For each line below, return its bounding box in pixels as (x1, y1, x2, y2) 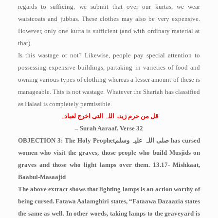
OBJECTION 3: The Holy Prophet (18, 137, 115, 144)
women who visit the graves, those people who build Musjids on (18, 149, 200, 156)
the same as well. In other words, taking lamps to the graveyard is (18, 210, 200, 217)
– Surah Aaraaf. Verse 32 (75, 125, 143, 132)
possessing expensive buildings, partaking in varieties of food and (18, 64, 200, 71)
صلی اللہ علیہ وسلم (114, 137, 169, 144)
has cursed (169, 137, 200, 144)
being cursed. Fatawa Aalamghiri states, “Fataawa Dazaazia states (18, 198, 200, 205)
